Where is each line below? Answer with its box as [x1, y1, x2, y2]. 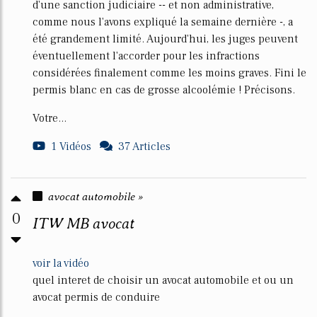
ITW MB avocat [33, 214, 134, 232]
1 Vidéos [51, 139, 91, 154]
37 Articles [118, 139, 171, 154]
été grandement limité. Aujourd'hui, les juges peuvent [33, 32, 298, 46]
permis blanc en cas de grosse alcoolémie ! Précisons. [33, 83, 295, 97]
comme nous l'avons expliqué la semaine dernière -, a [33, 15, 293, 29]
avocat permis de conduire [33, 290, 160, 304]
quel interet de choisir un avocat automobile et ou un [33, 273, 294, 287]
